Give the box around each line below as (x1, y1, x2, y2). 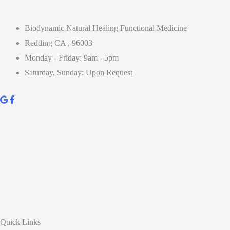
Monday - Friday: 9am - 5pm (25, 53, 119, 62)
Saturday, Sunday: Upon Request (25, 68, 132, 77)
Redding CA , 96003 (25, 39, 92, 47)
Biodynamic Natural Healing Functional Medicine (25, 24, 187, 32)
